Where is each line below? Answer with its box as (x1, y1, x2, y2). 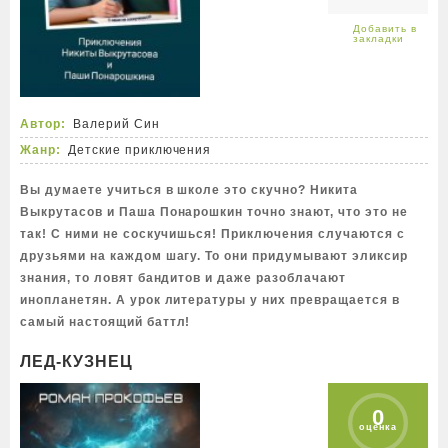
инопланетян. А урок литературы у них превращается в (20, 293, 400, 307)
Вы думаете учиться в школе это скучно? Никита (20, 183, 358, 197)
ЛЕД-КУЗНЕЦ (20, 353, 133, 370)
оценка (359, 422, 397, 432)
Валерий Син (72, 117, 160, 131)
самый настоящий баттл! (20, 315, 191, 329)
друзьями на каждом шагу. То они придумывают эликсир (20, 249, 408, 263)
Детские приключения (67, 143, 212, 157)
